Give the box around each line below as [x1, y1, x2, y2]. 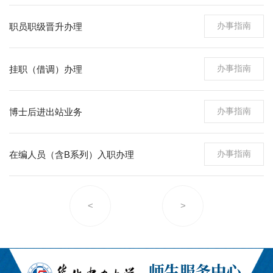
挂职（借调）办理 [9, 63, 82, 74]
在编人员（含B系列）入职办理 [9, 149, 134, 160]
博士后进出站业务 [9, 106, 82, 117]
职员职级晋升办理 [9, 21, 82, 32]
